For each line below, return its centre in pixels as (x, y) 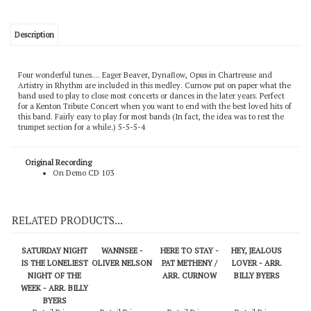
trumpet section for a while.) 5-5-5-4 (82, 153)
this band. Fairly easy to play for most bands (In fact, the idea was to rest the (151, 142)
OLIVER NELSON (122, 289)
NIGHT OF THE (54, 302)
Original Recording (58, 188)
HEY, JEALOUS (257, 277)
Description (34, 60)
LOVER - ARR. (257, 289)
